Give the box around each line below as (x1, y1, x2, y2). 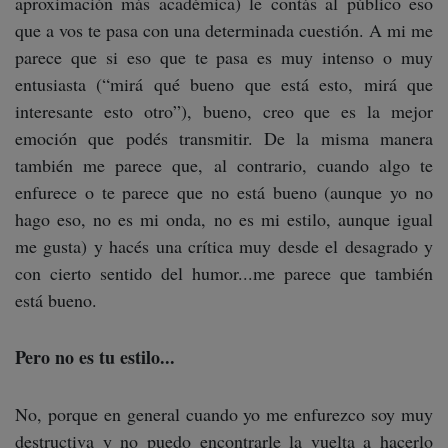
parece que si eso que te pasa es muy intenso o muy (15, 44, 433, 69)
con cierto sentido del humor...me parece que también (15, 260, 433, 285)
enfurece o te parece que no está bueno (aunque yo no (15, 179, 433, 204)
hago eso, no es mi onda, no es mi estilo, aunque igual (15, 206, 433, 231)
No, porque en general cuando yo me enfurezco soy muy (15, 401, 433, 426)
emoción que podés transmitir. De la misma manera (15, 125, 433, 150)
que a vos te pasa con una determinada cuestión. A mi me (15, 17, 433, 42)
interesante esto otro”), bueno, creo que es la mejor (15, 98, 433, 123)
